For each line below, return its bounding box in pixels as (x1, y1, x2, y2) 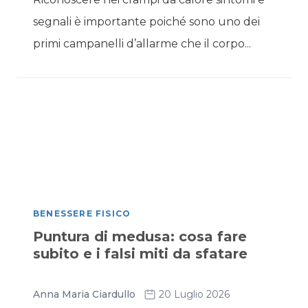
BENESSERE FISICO (33, 208, 131, 219)
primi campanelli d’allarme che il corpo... (33, 37, 251, 50)
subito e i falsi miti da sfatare (33, 245, 247, 262)
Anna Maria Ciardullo (33, 288, 135, 300)
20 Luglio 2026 (159, 288, 230, 300)
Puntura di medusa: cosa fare (33, 228, 247, 245)
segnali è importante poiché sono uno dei (33, 15, 260, 28)
